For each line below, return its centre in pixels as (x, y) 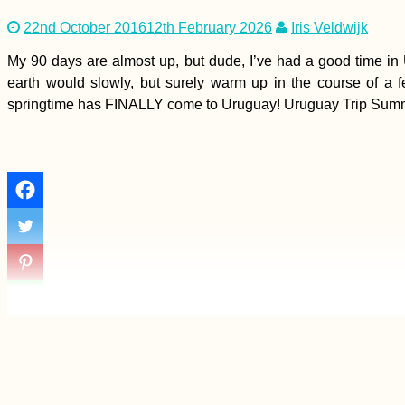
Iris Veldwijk (330, 27)
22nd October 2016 (85, 27)
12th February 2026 (209, 27)
